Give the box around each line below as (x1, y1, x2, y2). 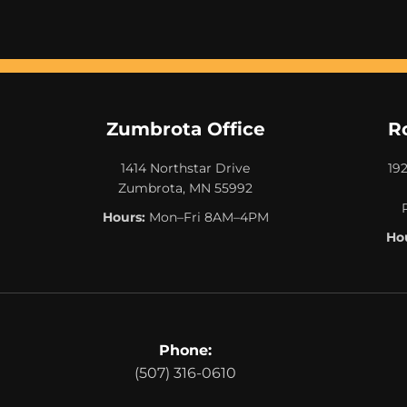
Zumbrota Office (105, 117, 265, 140)
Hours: (102, 208, 145, 225)
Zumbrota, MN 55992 (118, 179, 253, 196)
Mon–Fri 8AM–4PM (144, 208, 269, 225)
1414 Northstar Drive (121, 159, 250, 176)
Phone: (159, 341, 212, 359)
